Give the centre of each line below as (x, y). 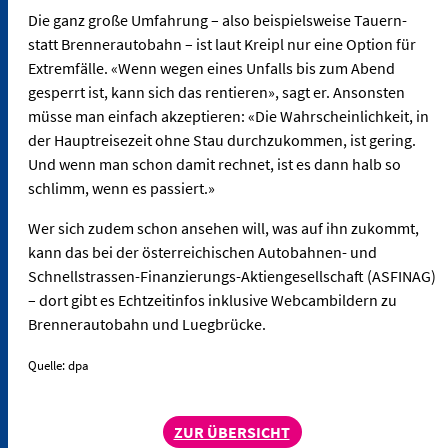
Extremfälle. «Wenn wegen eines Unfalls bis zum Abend (211, 68)
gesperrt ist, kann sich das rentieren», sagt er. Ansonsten (216, 92)
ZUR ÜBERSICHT (231, 432)
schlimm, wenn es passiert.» (121, 188)
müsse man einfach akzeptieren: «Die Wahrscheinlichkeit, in (228, 116)
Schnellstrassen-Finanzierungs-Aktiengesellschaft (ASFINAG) (232, 276)
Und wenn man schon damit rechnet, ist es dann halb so (214, 164)
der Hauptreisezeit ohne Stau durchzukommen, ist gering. (222, 140)
